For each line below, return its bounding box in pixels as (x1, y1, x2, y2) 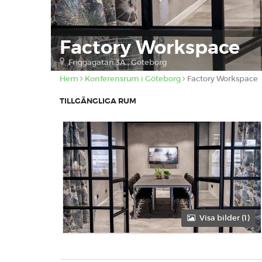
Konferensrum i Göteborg (85, 74, 181, 84)
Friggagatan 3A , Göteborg (68, 57, 167, 67)
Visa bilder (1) (199, 213, 249, 223)
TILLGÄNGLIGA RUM (60, 96, 136, 106)
